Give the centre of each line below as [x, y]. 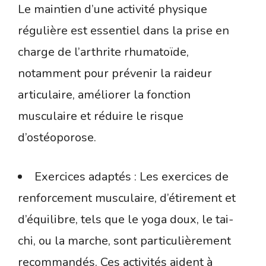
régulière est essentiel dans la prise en [123, 31]
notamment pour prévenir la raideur [115, 74]
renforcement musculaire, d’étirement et [127, 198]
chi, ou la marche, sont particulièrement [124, 241]
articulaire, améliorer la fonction [104, 95]
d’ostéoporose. [57, 138]
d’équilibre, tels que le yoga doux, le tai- [126, 220]
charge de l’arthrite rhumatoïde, [103, 52]
